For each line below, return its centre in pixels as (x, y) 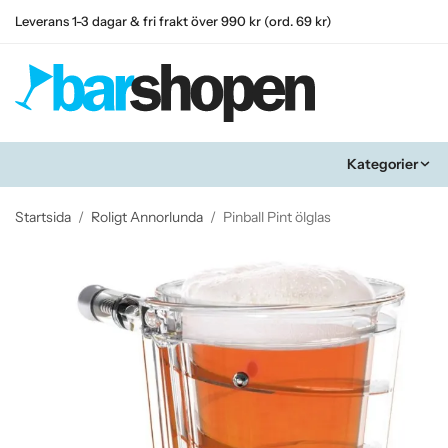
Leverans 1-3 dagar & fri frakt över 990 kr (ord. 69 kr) (173, 21)
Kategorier (382, 163)
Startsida (43, 216)
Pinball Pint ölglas (277, 216)
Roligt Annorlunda (147, 216)
